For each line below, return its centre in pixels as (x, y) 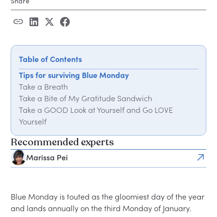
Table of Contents (51, 59)
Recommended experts (62, 142)
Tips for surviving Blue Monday (74, 75)
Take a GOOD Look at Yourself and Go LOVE (96, 110)
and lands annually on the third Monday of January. (101, 208)
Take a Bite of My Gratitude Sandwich (86, 98)
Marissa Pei (47, 157)
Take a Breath (44, 87)
